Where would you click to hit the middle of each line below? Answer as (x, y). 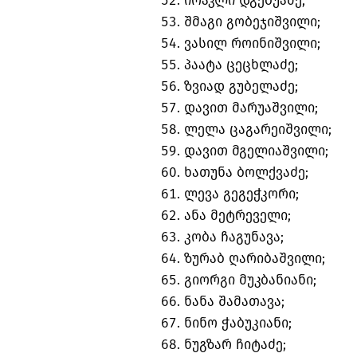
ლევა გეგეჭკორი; (241, 194)
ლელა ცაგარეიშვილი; (258, 130)
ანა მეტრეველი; (237, 216)
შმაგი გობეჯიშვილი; (252, 22)
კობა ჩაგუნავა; (234, 237)
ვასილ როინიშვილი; (252, 44)
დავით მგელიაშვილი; (256, 151)
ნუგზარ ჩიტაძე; (235, 345)
